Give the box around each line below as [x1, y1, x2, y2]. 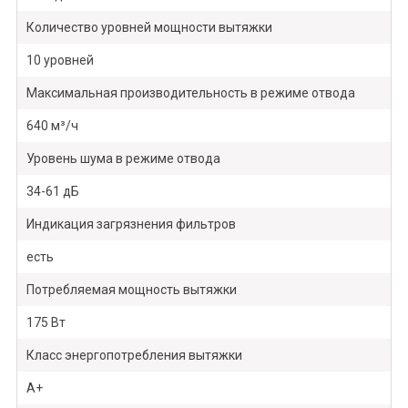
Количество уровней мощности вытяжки [25, 20, 272, 36]
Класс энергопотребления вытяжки [25, 348, 242, 363]
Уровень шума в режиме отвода [25, 151, 220, 167]
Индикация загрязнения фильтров [25, 217, 236, 232]
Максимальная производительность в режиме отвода [25, 86, 355, 101]
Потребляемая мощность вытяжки [25, 282, 237, 298]
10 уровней [25, 53, 94, 68]
